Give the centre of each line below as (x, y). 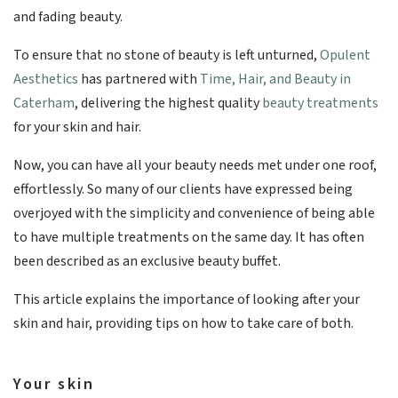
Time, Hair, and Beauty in (275, 79)
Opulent (345, 55)
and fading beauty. (68, 16)
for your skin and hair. (77, 127)
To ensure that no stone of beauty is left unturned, (167, 55)
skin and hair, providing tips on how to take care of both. (183, 323)
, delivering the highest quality (168, 103)
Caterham (44, 103)
